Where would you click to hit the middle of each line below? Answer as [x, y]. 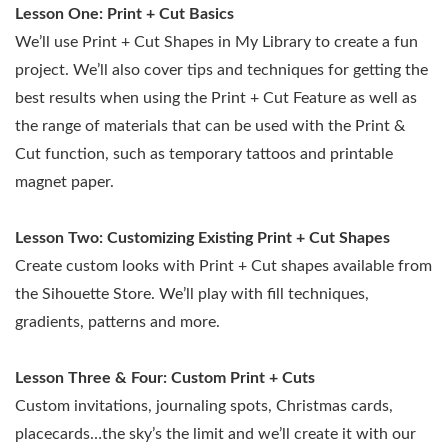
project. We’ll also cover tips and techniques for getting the [221, 69]
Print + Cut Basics [170, 13]
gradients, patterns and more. [117, 321]
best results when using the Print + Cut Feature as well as [216, 97]
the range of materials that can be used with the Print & [210, 125]
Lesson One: [61, 13]
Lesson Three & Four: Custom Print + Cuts [165, 377]
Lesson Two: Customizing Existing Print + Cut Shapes [202, 237]
